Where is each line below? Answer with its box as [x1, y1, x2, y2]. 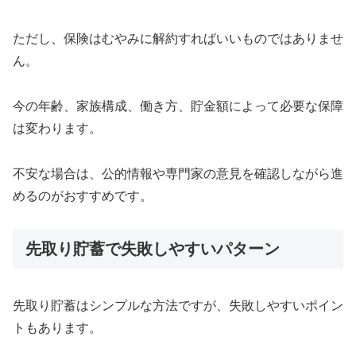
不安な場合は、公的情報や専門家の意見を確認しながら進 [13, 166, 343, 180]
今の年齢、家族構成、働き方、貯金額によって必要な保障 [13, 99, 343, 113]
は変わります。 [13, 121, 102, 135]
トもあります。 [13, 320, 102, 335]
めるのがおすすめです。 [13, 188, 153, 203]
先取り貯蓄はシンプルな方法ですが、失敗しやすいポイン [13, 298, 343, 312]
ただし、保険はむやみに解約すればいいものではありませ [13, 31, 343, 45]
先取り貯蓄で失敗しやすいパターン [25, 240, 280, 258]
